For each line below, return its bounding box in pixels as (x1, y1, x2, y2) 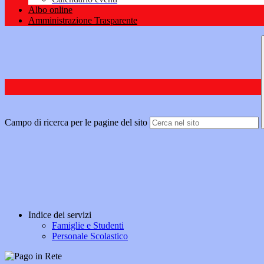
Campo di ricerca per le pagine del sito (5, 117, 147, 128)
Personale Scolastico (52, 231, 128, 242)
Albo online (28, 5, 72, 15)
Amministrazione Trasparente (28, 15, 137, 26)
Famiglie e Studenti (52, 220, 124, 231)
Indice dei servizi (28, 210, 91, 220)
